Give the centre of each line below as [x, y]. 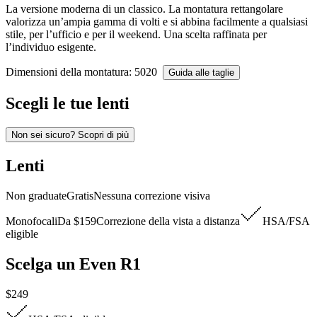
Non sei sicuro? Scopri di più [70, 135]
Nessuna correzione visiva [152, 195]
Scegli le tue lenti [68, 104]
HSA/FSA [286, 221]
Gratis [80, 195]
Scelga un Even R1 [73, 264]
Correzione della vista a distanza [168, 221]
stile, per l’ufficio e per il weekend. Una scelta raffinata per [136, 35]
